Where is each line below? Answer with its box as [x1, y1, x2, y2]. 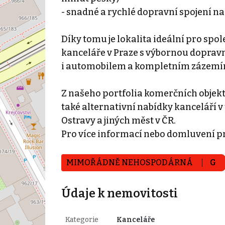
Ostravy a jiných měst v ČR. [61, 115, 176, 126]
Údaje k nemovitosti [61, 186, 178, 200]
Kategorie [65, 215, 98, 224]
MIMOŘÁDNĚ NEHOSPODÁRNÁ [66, 157, 194, 167]
